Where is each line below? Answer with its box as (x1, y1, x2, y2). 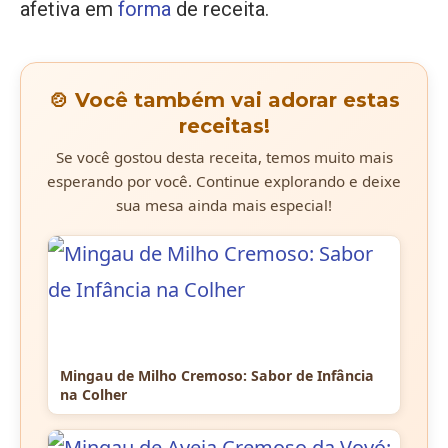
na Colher (60, 385, 127, 405)
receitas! (178, 114, 270, 139)
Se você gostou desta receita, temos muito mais (55, 147, 393, 168)
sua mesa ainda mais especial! (116, 195, 332, 216)
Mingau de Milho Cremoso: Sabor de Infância (60, 366, 374, 386)
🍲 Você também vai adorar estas (48, 88, 400, 113)
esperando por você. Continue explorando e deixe (47, 171, 401, 192)
